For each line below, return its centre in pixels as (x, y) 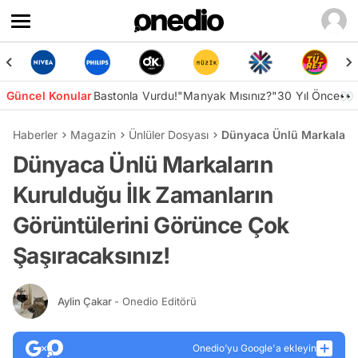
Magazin (93, 135)
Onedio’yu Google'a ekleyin (255, 348)
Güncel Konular (50, 95)
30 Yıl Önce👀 (316, 95)
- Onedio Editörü (155, 301)
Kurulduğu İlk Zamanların (143, 195)
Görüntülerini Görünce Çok (151, 225)
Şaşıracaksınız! (91, 256)
